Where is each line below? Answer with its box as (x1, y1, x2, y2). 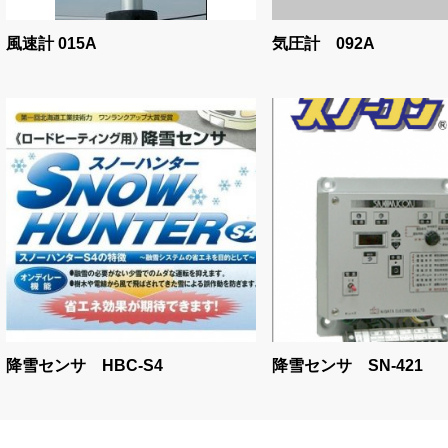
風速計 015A (6, 35, 97, 52)
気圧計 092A (272, 35, 375, 52)
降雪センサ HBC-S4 (6, 357, 163, 374)
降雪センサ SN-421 (272, 357, 423, 374)
